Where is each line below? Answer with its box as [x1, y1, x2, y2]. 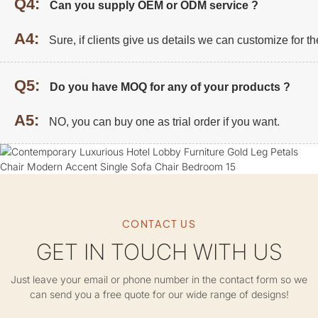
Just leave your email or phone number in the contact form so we [11, 273, 307, 285]
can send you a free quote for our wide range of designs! [29, 288, 289, 300]
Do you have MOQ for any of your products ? [50, 81, 290, 93]
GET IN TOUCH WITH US [35, 238, 283, 265]
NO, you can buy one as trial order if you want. [49, 116, 280, 128]
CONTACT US [122, 217, 196, 230]
